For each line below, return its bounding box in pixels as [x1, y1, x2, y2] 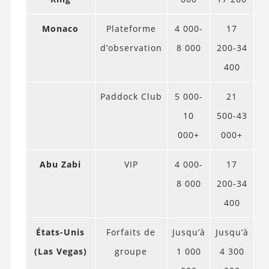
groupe [115, 245, 148, 257]
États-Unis [36, 226, 85, 238]
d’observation [100, 41, 162, 53]
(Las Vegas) [34, 245, 87, 257]
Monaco [42, 22, 79, 34]
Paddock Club [100, 90, 162, 102]
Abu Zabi [40, 158, 82, 170]
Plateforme [106, 22, 156, 34]
